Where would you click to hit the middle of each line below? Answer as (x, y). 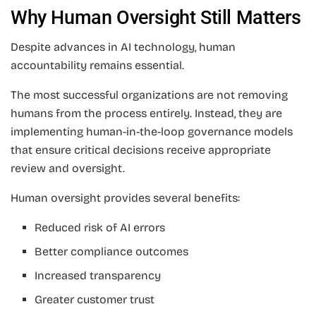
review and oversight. (68, 169)
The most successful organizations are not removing (149, 95)
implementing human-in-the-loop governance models (152, 132)
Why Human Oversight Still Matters (156, 17)
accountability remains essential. (97, 66)
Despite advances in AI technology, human (123, 47)
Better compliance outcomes (112, 252)
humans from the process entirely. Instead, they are (146, 114)
